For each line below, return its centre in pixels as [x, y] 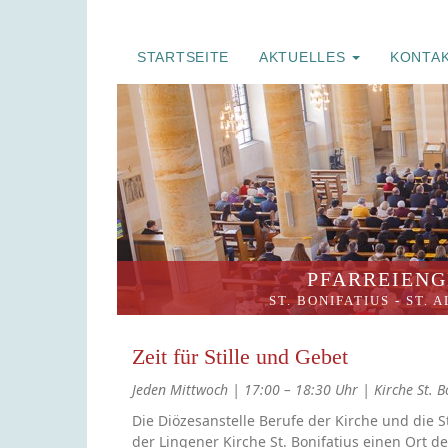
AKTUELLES [304, 57]
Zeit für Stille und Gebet [240, 356]
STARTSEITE [183, 57]
